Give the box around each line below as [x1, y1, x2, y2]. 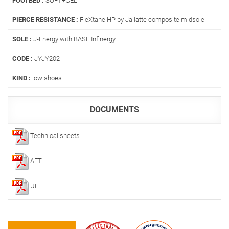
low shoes [31, 74, 62, 82]
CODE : [12, 55, 33, 63]
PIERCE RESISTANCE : [12, 16, 78, 24]
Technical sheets [29, 132, 80, 140]
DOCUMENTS [90, 105, 139, 115]
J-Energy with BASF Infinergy [32, 35, 116, 43]
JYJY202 [33, 55, 60, 63]
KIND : [12, 74, 31, 82]
